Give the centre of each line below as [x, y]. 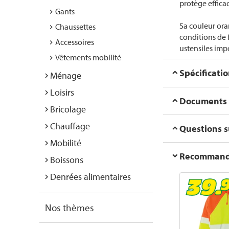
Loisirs [62, 92]
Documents [203, 101]
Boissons [67, 160]
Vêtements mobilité [88, 57]
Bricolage [68, 109]
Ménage [66, 75]
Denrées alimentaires [90, 177]
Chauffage [70, 126]
